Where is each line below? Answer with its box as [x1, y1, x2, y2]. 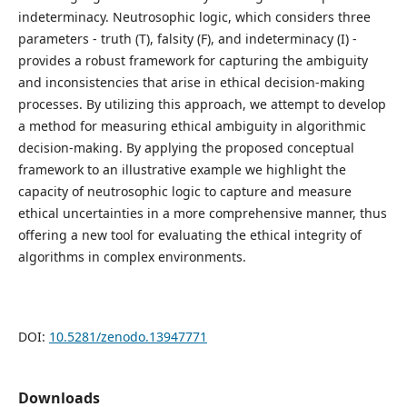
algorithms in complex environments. [17, 247, 246, 265]
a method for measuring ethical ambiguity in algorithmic [17, 116, 366, 134]
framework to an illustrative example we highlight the [17, 160, 346, 178]
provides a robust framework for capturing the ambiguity [17, 51, 368, 69]
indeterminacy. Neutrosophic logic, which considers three [17, 7, 371, 25]
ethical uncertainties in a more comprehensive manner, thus [17, 203, 387, 222]
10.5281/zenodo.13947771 [48, 328, 207, 346]
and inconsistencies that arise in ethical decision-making [17, 73, 365, 91]
